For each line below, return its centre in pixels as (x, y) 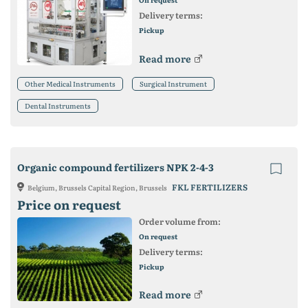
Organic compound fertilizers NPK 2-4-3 (115, 167)
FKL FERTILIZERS (210, 187)
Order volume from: (179, 221)
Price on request (69, 204)
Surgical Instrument (173, 83)
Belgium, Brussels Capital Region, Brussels (98, 187)
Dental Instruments (58, 105)
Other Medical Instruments (70, 83)
